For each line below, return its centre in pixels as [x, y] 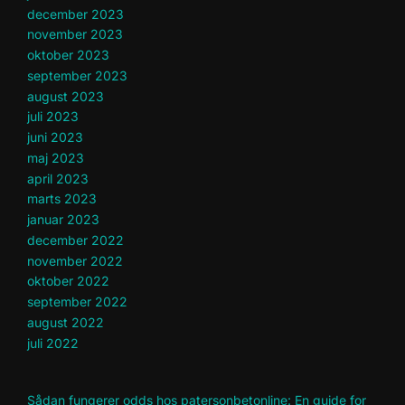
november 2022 [75, 260]
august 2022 [66, 322]
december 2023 [75, 14]
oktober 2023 [68, 55]
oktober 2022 [68, 281]
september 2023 [77, 75]
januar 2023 [63, 220]
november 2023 [75, 34]
